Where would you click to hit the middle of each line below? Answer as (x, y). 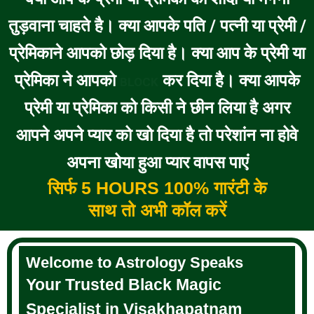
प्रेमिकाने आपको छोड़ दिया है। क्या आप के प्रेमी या (157, 54)
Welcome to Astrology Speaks (135, 263)
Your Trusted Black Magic (124, 285)
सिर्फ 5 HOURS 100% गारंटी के (157, 188)
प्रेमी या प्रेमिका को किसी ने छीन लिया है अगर (157, 108)
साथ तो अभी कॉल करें (157, 211)
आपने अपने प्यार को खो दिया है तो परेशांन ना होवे (157, 136)
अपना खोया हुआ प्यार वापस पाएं (157, 163)
